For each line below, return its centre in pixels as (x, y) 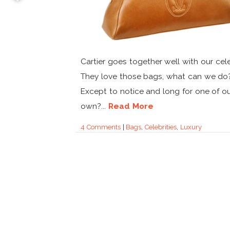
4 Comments (101, 127)
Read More (131, 106)
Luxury (191, 127)
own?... (94, 106)
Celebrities (161, 127)
